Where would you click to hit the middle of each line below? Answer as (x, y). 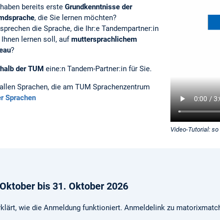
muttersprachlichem (104, 39)
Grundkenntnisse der (98, 7)
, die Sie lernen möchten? (75, 17)
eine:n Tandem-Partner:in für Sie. (98, 69)
